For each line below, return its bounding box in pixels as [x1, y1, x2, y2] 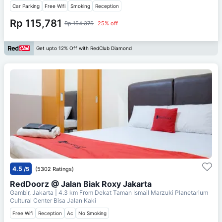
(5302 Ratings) [35, 165, 74, 172]
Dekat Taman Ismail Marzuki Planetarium [95, 188, 208, 196]
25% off [98, 19, 118, 27]
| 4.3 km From [55, 188, 93, 196]
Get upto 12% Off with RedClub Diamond [36, 45, 132, 52]
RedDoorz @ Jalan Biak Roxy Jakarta [10, 178, 152, 189]
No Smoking [78, 210, 107, 216]
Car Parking [12, 2, 40, 9]
